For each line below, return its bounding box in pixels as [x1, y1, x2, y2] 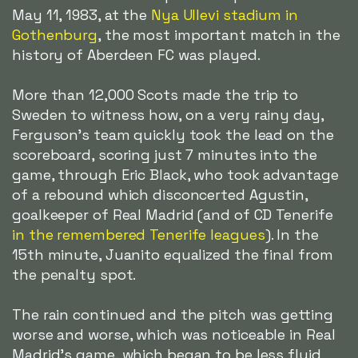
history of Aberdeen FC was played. [12, 46, 261, 65]
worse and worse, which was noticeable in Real [12, 325, 336, 344]
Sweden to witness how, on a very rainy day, [12, 105, 324, 125]
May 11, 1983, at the [12, 6, 151, 25]
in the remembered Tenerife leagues [12, 225, 265, 245]
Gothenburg [12, 26, 98, 45]
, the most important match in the [97, 26, 340, 45]
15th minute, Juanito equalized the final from [12, 245, 333, 265]
